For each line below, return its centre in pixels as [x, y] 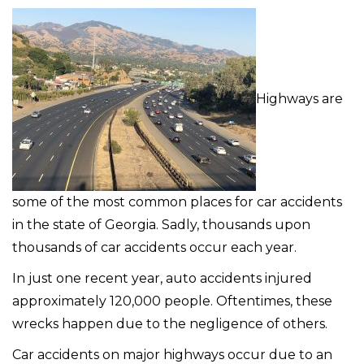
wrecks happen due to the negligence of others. [170, 323]
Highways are [299, 98]
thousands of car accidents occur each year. [154, 247]
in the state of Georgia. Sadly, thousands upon [161, 224]
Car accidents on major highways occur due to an [172, 354]
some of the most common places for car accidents [177, 201]
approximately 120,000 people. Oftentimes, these [172, 301]
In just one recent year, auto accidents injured [162, 278]
